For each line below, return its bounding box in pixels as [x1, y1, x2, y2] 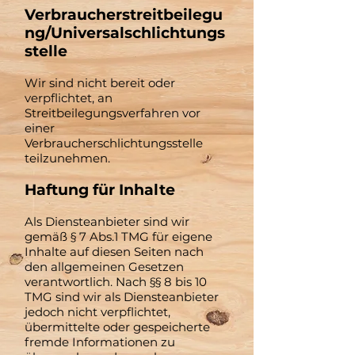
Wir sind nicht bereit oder [25, 75, 175, 90]
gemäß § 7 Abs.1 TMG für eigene [25, 229, 212, 244]
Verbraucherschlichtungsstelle [25, 136, 203, 151]
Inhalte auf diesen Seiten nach [25, 244, 204, 259]
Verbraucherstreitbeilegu [25, 6, 223, 24]
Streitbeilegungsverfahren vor [25, 105, 200, 120]
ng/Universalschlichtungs [25, 24, 225, 42]
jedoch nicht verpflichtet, [25, 304, 170, 319]
